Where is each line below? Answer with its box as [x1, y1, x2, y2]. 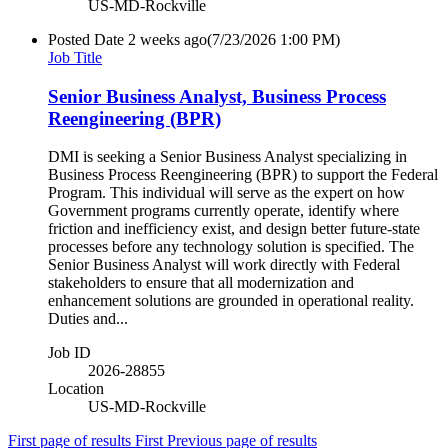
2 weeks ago [128, 30, 207, 48]
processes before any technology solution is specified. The [48, 238, 414, 256]
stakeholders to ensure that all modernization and [48, 274, 354, 292]
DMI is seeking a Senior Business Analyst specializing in [48, 148, 407, 166]
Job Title [48, 48, 102, 66]
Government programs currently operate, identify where [48, 202, 399, 220]
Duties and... [48, 310, 128, 328]
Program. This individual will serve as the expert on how [48, 184, 405, 202]
